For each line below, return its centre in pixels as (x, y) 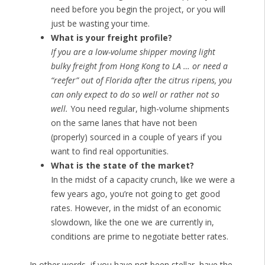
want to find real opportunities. (109, 151)
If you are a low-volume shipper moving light (133, 52)
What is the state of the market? (122, 166)
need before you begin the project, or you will (138, 9)
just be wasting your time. (100, 24)
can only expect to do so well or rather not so (135, 95)
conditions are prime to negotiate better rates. (139, 237)
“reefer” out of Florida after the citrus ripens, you (141, 80)
